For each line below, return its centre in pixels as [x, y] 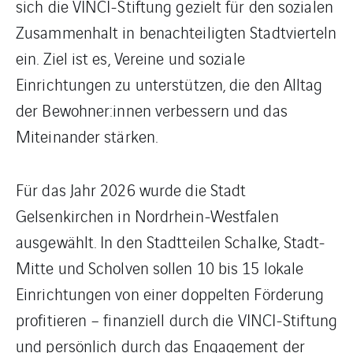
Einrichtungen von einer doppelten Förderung [170, 294]
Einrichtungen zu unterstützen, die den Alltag [169, 84]
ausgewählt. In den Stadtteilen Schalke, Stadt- [171, 242]
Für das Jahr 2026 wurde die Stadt [131, 190]
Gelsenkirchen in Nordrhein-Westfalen [147, 216]
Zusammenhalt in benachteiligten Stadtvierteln [176, 32]
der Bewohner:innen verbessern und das [152, 110]
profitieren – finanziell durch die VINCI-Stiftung [176, 320]
